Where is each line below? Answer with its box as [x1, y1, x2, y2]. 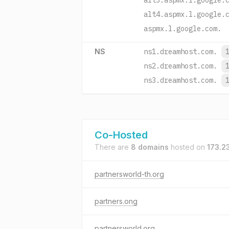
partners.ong [95, 197, 138, 205]
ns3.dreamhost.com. [144, 76, 217, 85]
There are [95, 143, 131, 151]
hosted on [169, 143, 207, 151]
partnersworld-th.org [95, 170, 164, 178]
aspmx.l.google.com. [144, 24, 221, 33]
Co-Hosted [95, 129, 148, 141]
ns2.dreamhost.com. [144, 61, 217, 71]
